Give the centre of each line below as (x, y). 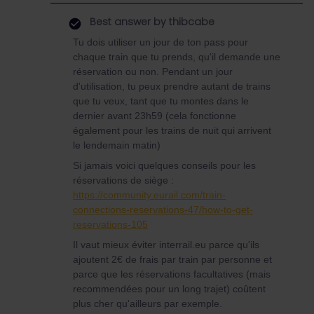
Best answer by (128, 22)
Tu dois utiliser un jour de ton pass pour (161, 42)
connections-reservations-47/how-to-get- (163, 210)
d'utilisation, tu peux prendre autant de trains (172, 86)
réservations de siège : (123, 180)
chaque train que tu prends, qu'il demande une (177, 57)
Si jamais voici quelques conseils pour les (164, 165)
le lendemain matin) (117, 145)
